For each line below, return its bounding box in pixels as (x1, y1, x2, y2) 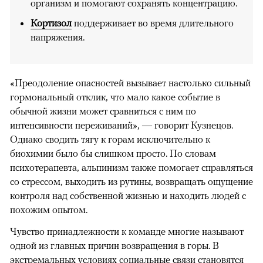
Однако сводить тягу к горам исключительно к (10, 133, 210, 146)
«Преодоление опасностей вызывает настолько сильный (10, 77, 251, 89)
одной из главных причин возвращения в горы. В (10, 240, 219, 252)
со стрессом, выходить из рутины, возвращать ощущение (10, 176, 253, 188)
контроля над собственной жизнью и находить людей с (10, 190, 246, 202)
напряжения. (31, 31, 85, 43)
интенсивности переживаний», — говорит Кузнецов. (10, 119, 233, 131)
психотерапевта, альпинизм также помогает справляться (10, 161, 253, 174)
